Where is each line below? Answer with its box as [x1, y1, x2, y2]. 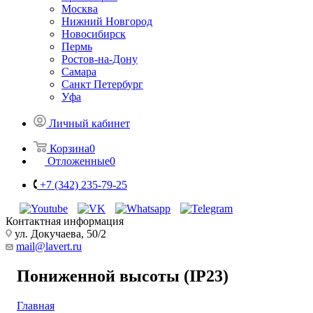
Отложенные [48, 154, 110, 167]
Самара [61, 65, 96, 78]
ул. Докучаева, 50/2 [12, 227, 106, 240]
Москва [61, 2, 98, 15]
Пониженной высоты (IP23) [17, 266, 228, 285]
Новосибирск [61, 27, 126, 40]
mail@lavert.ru [16, 240, 82, 252]
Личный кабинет [49, 117, 130, 129]
